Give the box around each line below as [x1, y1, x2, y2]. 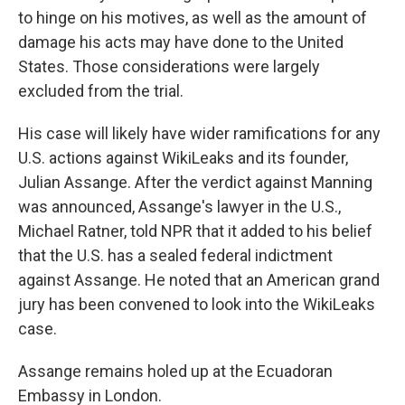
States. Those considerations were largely [18, 57, 320, 77]
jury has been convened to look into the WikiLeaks [18, 295, 375, 315]
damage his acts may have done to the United [18, 33, 344, 52]
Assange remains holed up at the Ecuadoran [18, 362, 333, 381]
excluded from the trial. [18, 81, 184, 101]
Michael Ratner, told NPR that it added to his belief [18, 221, 372, 241]
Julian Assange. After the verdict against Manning [18, 173, 372, 193]
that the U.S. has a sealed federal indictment [18, 246, 333, 266]
